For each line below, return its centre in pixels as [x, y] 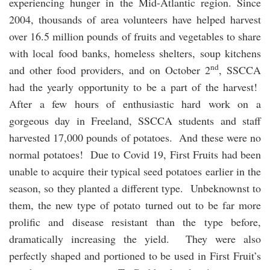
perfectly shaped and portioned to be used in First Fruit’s [135, 255]
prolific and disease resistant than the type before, [135, 221]
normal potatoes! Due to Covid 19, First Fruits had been [135, 154]
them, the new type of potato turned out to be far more [135, 205]
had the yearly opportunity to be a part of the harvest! [135, 86]
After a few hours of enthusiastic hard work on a [135, 103]
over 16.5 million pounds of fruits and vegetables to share [135, 36]
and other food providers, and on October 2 [110, 70]
